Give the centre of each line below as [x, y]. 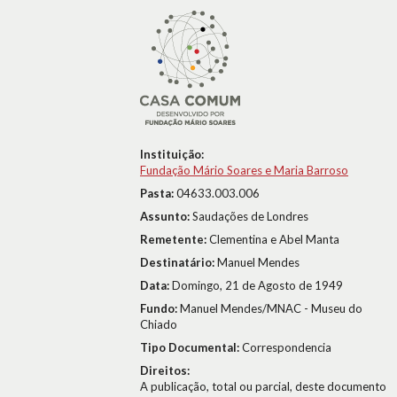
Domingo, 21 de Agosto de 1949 [257, 285]
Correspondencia [287, 347]
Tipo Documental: [191, 347]
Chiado [159, 324]
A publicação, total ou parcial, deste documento [263, 386]
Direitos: [165, 370]
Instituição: [172, 154]
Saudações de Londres [250, 216]
